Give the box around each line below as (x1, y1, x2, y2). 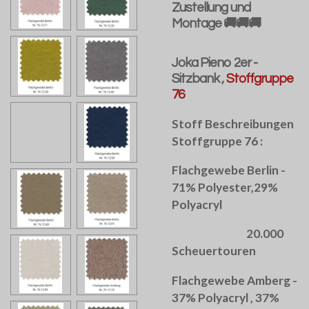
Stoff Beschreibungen (172, 116, 294, 131)
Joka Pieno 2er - (172, 56, 257, 70)
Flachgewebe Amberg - (172, 272, 297, 288)
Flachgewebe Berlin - (172, 163, 286, 178)
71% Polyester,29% (172, 180, 278, 195)
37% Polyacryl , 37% (172, 290, 279, 305)
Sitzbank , (172, 72, 226, 86)
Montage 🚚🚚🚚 (172, 16, 261, 30)
